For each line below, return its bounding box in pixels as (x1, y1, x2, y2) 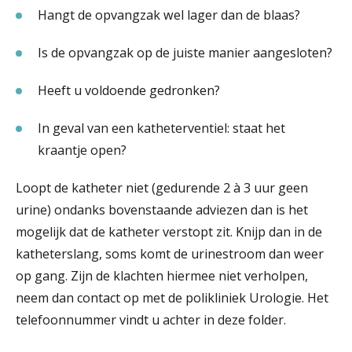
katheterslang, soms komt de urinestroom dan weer (16, 244, 324, 262)
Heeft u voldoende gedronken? (38, 81, 220, 99)
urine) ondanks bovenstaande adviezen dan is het (16, 200, 308, 218)
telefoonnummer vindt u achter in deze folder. (16, 310, 286, 328)
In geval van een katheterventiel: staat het (38, 119, 285, 137)
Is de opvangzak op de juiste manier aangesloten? (38, 43, 335, 61)
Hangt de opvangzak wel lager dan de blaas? (38, 5, 303, 24)
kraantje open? (38, 141, 126, 159)
